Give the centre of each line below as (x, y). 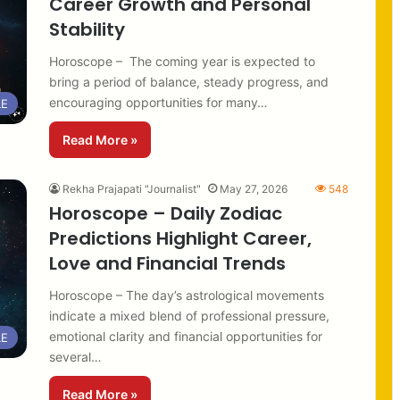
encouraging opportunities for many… (158, 102)
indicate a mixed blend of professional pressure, (189, 315)
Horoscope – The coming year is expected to (182, 61)
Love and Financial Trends (167, 263)
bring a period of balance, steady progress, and (189, 81)
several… (75, 356)
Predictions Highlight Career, (180, 238)
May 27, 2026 (254, 188)
